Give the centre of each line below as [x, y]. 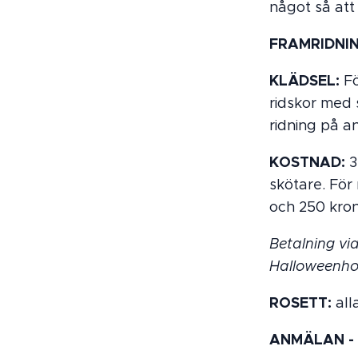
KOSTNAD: [307, 162]
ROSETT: [302, 303]
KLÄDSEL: [304, 81]
